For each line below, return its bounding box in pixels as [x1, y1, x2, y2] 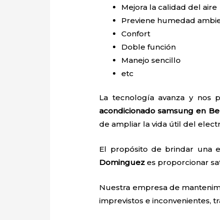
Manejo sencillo [121, 55, 183, 65]
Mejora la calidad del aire [121, 2, 218, 12]
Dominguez [99, 158, 145, 167]
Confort [121, 28, 151, 38]
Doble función [121, 42, 178, 52]
